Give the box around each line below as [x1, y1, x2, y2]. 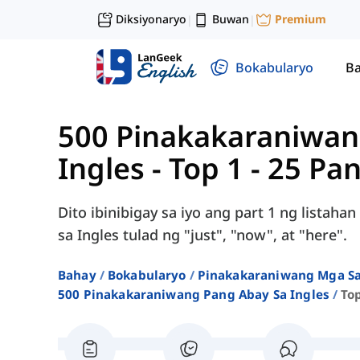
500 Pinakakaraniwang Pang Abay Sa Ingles [58, 286, 329, 303]
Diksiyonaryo [116, 11, 186, 27]
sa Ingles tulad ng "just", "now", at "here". [58, 225, 347, 245]
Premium [275, 11, 326, 27]
